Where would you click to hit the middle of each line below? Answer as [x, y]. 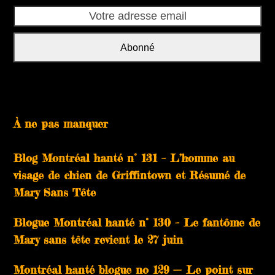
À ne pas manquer [61, 123]
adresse [32, 30]
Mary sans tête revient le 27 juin [99, 239]
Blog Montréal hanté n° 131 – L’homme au [124, 157]
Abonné [137, 47]
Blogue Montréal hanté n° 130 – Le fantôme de [137, 222]
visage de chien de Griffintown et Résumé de [130, 175]
